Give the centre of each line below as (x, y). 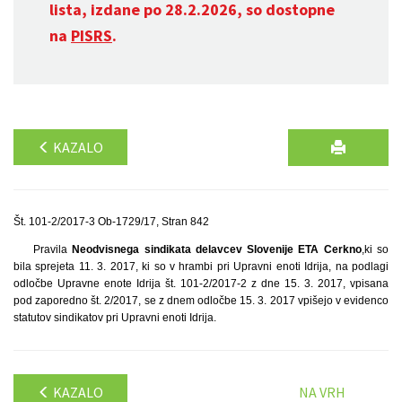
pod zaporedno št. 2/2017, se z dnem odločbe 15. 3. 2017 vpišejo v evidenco (201, 301)
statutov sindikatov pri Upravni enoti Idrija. (115, 318)
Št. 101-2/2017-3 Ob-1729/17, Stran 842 (111, 222)
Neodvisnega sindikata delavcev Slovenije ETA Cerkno (217, 249)
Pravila (52, 249)
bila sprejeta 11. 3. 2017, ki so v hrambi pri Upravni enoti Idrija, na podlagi (201, 267)
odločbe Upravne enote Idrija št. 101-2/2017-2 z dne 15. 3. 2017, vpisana (201, 284)
